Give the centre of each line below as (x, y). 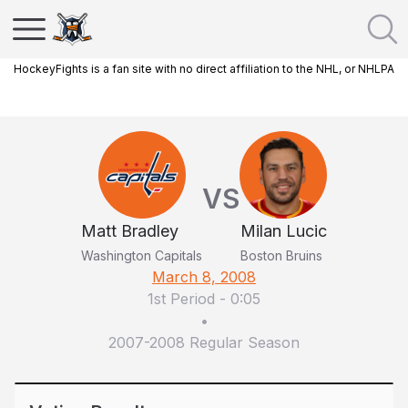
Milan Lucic (283, 231)
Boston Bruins (281, 255)
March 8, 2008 (204, 277)
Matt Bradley (130, 231)
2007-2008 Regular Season (204, 342)
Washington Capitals (142, 255)
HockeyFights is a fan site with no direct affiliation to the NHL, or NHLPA (204, 69)
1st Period (181, 299)
